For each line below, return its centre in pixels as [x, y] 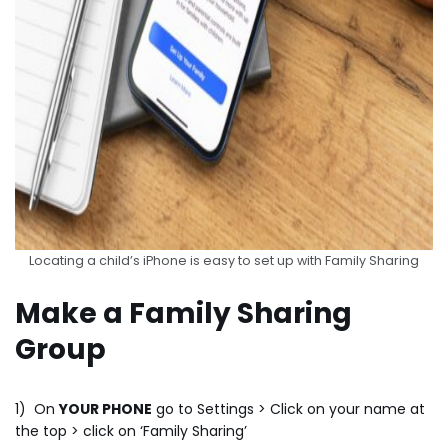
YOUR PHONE [105, 408]
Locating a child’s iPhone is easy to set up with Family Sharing [224, 260]
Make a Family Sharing [183, 313]
